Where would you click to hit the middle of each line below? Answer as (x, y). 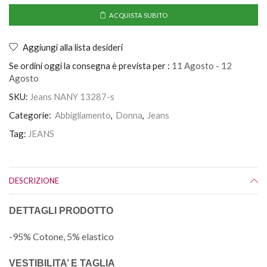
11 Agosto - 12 (202, 65)
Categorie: (31, 115)
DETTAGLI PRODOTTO (61, 210)
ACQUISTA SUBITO (138, 15)
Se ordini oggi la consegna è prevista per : (89, 65)
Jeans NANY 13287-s (72, 96)
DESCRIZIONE (34, 180)
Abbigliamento (83, 115)
